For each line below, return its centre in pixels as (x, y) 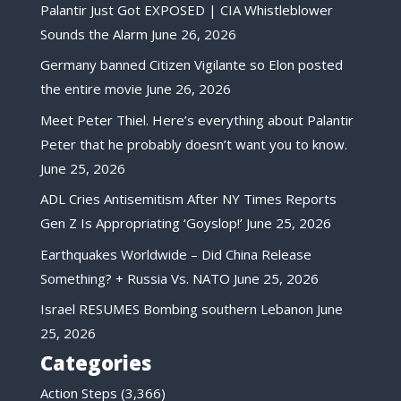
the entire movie (91, 89)
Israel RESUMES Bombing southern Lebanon (176, 309)
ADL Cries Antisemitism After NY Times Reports (188, 199)
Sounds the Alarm (94, 34)
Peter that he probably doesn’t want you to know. (193, 144)
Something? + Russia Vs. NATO (135, 278)
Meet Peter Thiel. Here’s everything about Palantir (196, 119)
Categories (95, 362)
